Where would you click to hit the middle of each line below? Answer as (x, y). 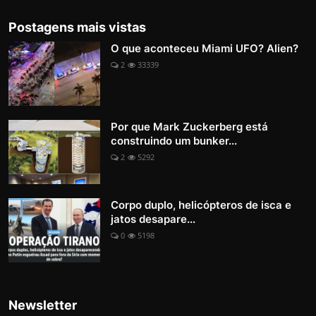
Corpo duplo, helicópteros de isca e (201, 205)
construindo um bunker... (174, 141)
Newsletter (43, 305)
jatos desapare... (153, 219)
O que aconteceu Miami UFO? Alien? (205, 49)
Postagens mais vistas (77, 28)
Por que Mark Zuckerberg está (189, 127)
